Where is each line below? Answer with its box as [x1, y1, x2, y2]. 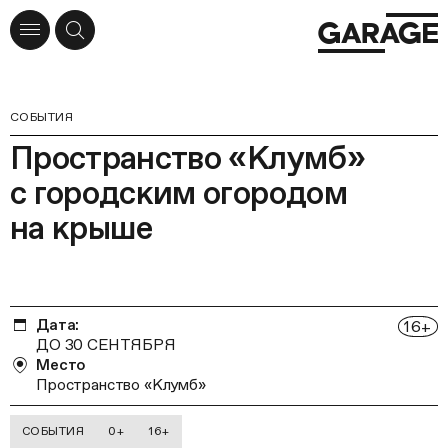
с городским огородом [10, 174, 347, 212]
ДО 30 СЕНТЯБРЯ [36, 335, 176, 354]
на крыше [10, 209, 153, 247]
